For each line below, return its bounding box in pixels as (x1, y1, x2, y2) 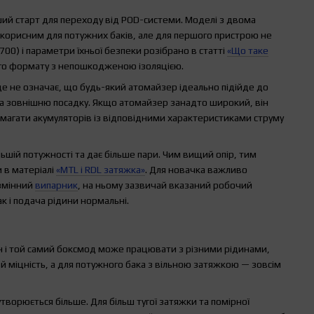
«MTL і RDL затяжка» (56, 164, 145, 176)
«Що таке (227, 44, 268, 56)
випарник (35, 179, 78, 191)
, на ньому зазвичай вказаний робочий (78, 179, 252, 191)
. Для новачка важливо (145, 164, 247, 176)
